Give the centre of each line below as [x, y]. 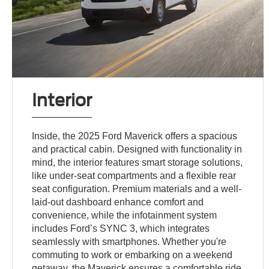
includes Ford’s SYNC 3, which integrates [121, 228]
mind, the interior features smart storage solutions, [138, 162]
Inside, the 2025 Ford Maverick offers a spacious [135, 136]
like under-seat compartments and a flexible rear [134, 175]
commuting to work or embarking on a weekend [132, 255]
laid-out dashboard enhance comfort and [118, 202]
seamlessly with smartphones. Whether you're [129, 241]
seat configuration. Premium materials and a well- [137, 189]
